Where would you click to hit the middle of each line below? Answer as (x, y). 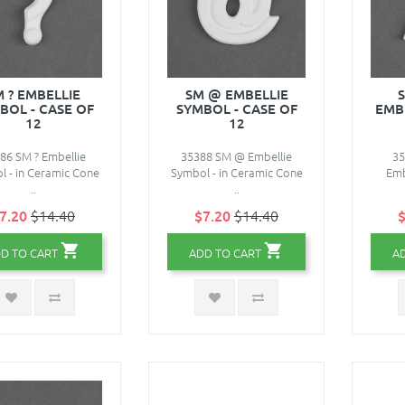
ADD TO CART (225, 252)
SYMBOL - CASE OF (236, 108)
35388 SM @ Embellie (236, 155)
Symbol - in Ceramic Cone (236, 172)
